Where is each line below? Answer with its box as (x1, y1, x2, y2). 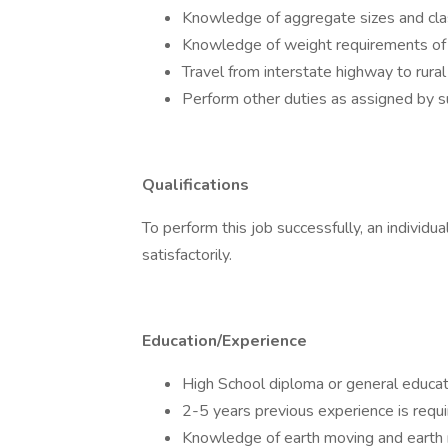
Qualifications (142, 174, 249, 196)
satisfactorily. (142, 244, 232, 266)
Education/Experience (142, 330, 307, 352)
